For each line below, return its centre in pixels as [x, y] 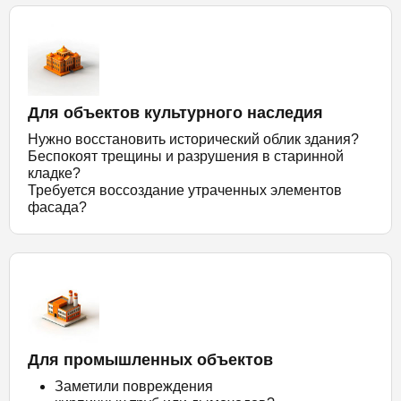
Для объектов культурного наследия [175, 113]
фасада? [57, 207]
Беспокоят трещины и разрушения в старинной [186, 156]
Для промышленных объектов [150, 360]
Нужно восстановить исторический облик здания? [193, 139]
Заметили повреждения [134, 386]
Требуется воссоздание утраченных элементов [185, 190]
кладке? [54, 173]
